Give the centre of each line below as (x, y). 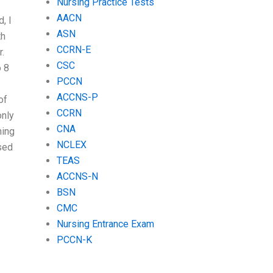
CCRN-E (73, 49)
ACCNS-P (77, 97)
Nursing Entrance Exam (105, 224)
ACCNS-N (77, 176)
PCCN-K (74, 239)
